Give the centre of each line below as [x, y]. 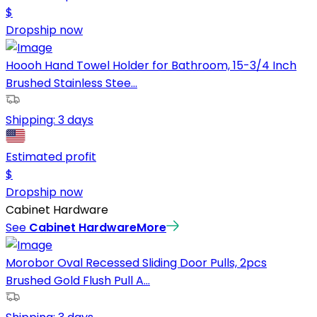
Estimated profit [51, 157]
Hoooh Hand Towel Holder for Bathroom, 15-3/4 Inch [151, 65]
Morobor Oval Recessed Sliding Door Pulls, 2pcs [136, 263]
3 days [76, 120]
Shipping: [32, 120]
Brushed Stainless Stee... [71, 83]
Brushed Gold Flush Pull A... [78, 281]
